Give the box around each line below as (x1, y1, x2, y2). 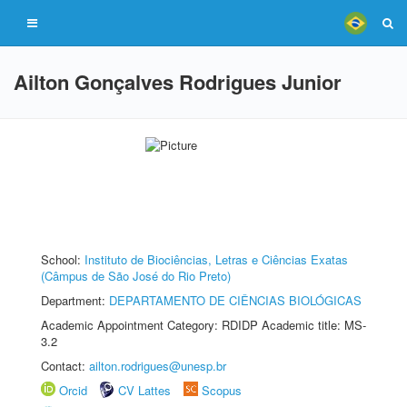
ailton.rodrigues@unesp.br (89, 357, 226, 374)
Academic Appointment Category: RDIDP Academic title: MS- (41, 316, 366, 333)
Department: (41, 292, 109, 309)
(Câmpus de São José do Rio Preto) (41, 267, 231, 284)
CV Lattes (118, 382, 171, 399)
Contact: (41, 357, 89, 374)
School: (41, 251, 84, 268)
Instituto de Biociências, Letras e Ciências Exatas (84, 251, 348, 268)
